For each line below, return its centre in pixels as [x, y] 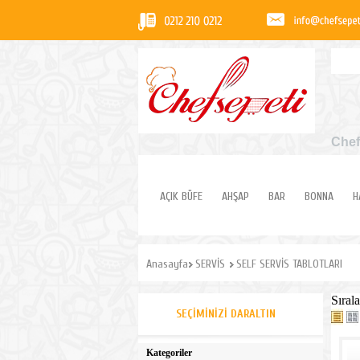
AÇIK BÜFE [181, 196]
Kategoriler [169, 353]
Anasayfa [167, 264]
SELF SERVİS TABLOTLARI [289, 264]
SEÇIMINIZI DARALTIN [226, 314]
